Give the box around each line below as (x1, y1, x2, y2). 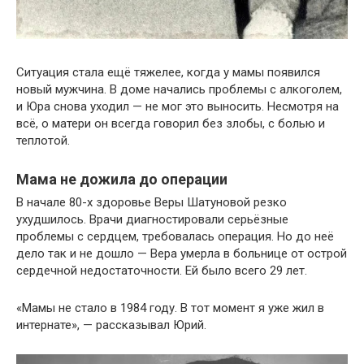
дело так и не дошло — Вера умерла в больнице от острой (16, 246, 347, 262)
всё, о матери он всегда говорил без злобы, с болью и (16, 116, 325, 132)
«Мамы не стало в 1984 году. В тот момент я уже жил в (16, 301, 324, 316)
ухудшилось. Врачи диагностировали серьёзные (16, 212, 288, 227)
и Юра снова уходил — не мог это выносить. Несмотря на (16, 99, 339, 115)
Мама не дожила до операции (16, 171, 227, 188)
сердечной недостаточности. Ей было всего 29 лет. (16, 263, 307, 279)
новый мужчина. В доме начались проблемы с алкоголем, (16, 82, 342, 97)
